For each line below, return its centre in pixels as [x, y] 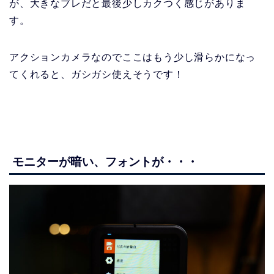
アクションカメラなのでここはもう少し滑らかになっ [133, 57]
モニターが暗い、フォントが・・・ [105, 161]
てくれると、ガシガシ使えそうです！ [97, 75]
